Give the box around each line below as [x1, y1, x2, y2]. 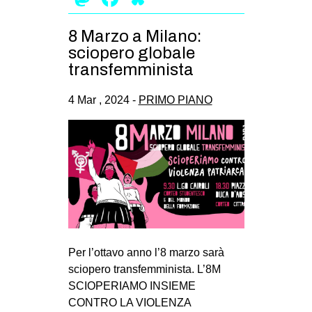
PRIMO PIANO [138, 93, 212, 106]
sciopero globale [68, 44, 195, 63]
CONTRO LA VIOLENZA [68, 296, 191, 309]
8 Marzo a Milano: [68, 27, 202, 46]
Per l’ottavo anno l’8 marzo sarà [68, 246, 224, 258]
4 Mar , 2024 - [68, 93, 139, 106]
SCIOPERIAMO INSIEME [68, 279, 196, 292]
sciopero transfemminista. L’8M [68, 263, 221, 275]
